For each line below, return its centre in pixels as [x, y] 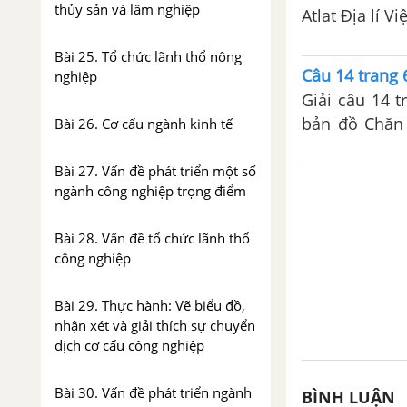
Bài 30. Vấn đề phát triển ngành [153, 392]
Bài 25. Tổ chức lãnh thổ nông [148, 56]
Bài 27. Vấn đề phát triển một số [155, 171]
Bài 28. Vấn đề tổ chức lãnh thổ [152, 238]
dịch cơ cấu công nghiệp [129, 345]
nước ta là [340, 39]
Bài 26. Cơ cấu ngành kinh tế [144, 124]
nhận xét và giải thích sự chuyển [155, 325]
